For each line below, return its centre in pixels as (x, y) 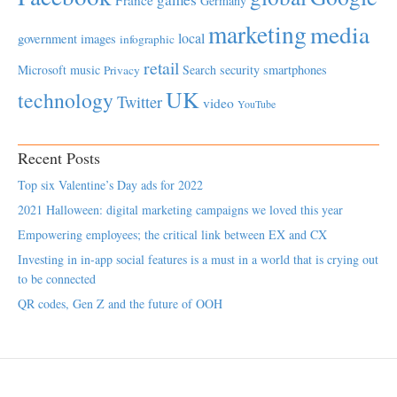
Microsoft (42, 69)
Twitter (140, 101)
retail (161, 67)
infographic (147, 39)
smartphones (295, 69)
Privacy (122, 70)
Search (199, 69)
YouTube (257, 103)
